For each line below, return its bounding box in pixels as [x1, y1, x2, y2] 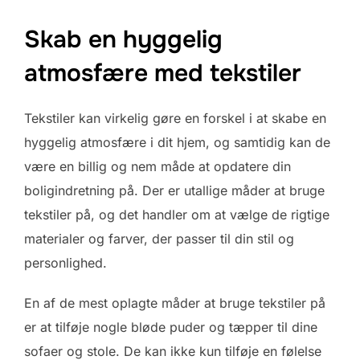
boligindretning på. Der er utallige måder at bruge [24, 182, 325, 199]
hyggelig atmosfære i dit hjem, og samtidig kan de [24, 134, 330, 151]
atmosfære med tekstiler [24, 58, 301, 89]
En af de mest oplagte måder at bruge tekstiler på [24, 295, 325, 312]
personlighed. [24, 255, 107, 272]
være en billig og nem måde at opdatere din [24, 158, 291, 175]
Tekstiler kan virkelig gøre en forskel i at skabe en [24, 110, 326, 127]
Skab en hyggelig [24, 24, 223, 55]
